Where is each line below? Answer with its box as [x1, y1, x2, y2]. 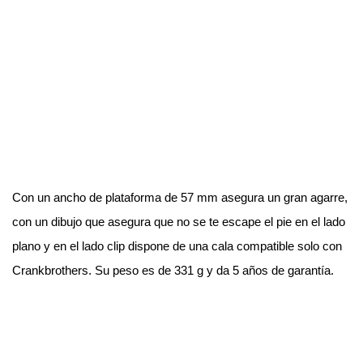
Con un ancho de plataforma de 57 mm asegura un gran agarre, [12, 190, 348, 204]
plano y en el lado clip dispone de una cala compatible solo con [12, 239, 342, 253]
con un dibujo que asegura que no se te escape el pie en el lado [12, 215, 345, 228]
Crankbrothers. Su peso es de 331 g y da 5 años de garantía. [12, 263, 334, 277]
